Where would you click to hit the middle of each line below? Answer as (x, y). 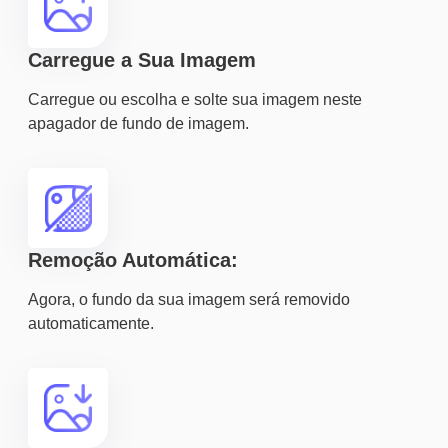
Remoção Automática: (133, 260)
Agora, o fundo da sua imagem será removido (189, 299)
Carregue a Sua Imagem (142, 60)
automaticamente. (91, 323)
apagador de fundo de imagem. (138, 123)
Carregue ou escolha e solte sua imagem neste (195, 99)
